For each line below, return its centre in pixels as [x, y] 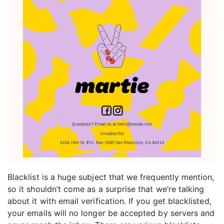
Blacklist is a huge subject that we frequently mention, [111, 177]
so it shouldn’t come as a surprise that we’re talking [106, 189]
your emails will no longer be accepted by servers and [111, 213]
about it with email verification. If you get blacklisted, [109, 201]
